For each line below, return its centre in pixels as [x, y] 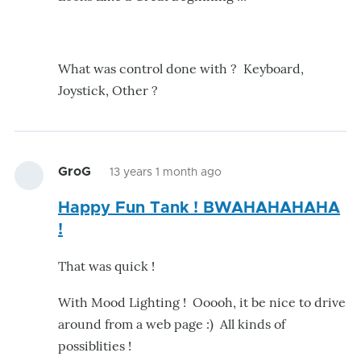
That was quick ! [106, 266]
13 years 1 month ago [166, 172]
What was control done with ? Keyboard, [181, 68]
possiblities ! [95, 346]
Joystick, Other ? [108, 90]
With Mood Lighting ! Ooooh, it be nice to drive [202, 302]
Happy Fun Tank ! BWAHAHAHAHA [199, 208]
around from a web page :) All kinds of [172, 324]
